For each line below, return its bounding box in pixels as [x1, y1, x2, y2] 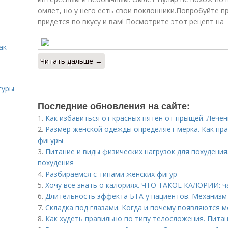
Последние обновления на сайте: [38, 99, 190, 112]
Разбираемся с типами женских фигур [45, 169, 177, 179]
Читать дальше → [40, 56, 102, 66]
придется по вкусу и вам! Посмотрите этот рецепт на [38, 17, 224, 26]
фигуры [38, 135, 63, 145]
